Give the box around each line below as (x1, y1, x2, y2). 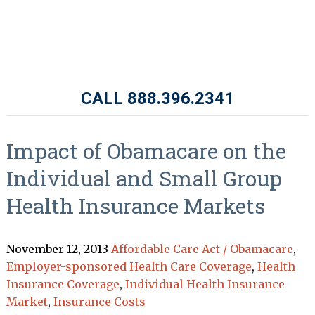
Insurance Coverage (6, 277, 120, 291)
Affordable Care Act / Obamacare (110, 242, 293, 256)
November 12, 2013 (6, 242, 108, 256)
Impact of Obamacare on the (6, 137, 286, 165)
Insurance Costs (53, 295, 146, 309)
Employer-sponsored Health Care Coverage (6, 259, 252, 274)
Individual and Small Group (6, 165, 282, 192)
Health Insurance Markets (6, 192, 265, 219)
